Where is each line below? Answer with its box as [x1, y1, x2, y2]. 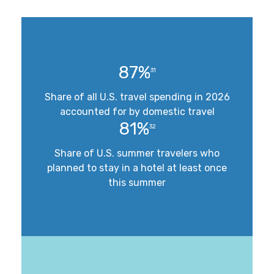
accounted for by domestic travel [59, 106, 215, 118]
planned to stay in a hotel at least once [47, 162, 227, 174]
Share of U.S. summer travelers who [54, 147, 220, 160]
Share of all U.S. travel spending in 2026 [44, 91, 230, 103]
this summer [108, 177, 166, 189]
